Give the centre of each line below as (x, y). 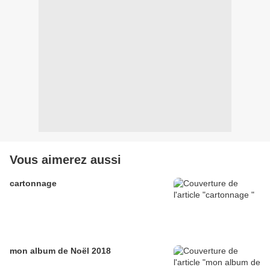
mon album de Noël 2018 (60, 251)
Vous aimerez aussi (65, 160)
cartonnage (33, 184)
